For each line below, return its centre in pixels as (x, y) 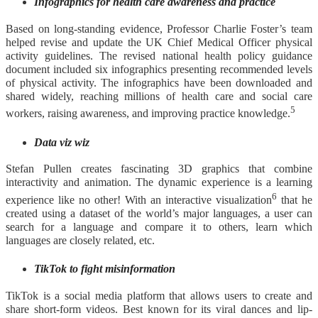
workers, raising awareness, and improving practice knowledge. (148, 113)
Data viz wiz (62, 142)
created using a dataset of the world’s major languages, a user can (159, 213)
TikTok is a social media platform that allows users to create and (159, 296)
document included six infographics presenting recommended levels (159, 69)
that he (295, 199)
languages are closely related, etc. (80, 240)
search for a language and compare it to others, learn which (159, 226)
